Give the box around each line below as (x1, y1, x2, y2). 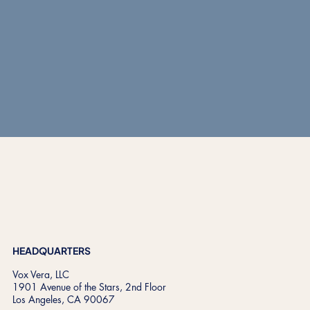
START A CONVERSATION (95, 94, 217, 108)
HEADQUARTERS (12, 244, 91, 257)
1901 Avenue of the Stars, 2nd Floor (12, 280, 166, 294)
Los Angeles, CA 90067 (12, 293, 115, 307)
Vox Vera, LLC (12, 268, 69, 282)
